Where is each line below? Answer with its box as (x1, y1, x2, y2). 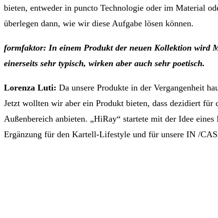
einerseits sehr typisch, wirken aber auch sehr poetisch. (4, 58, 205, 69)
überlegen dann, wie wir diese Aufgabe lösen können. (4, 18, 194, 29)
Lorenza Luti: (4, 83, 59, 93)
